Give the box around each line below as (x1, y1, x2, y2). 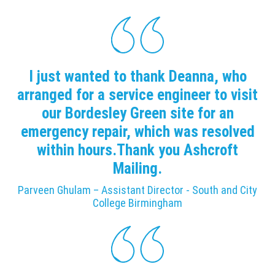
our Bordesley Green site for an (41, 104, 234, 122)
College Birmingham (93, 196, 182, 210)
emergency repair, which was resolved (20, 122, 255, 141)
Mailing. (113, 159, 162, 177)
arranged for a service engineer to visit (17, 85, 258, 104)
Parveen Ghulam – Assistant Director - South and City (18, 184, 257, 197)
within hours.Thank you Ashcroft (37, 141, 238, 159)
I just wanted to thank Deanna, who (28, 67, 247, 85)
